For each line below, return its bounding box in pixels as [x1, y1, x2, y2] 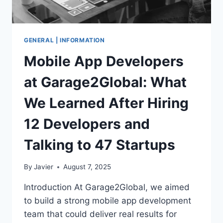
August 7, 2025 [63, 163, 111, 171]
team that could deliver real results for [24, 209, 177, 220]
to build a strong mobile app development [24, 196, 191, 206]
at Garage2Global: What [24, 73, 187, 91]
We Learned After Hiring [24, 94, 189, 111]
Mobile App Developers [24, 52, 184, 70]
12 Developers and [24, 115, 150, 132]
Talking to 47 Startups [24, 136, 175, 153]
